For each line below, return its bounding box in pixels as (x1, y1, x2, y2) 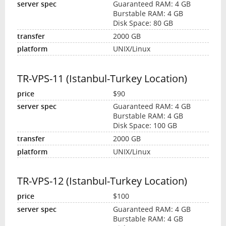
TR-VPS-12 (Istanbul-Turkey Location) (17, 174, 187, 188)
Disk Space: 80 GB (113, 18, 173, 28)
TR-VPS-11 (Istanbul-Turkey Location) (17, 72, 187, 86)
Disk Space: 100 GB (113, 121, 177, 131)
